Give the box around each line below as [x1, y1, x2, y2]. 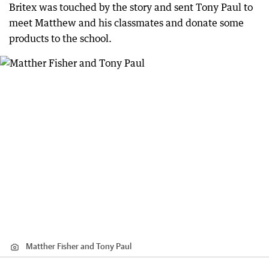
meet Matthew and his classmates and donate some [9, 17, 244, 29]
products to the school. [9, 32, 112, 44]
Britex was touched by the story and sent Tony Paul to [9, 1, 253, 13]
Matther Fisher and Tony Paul [26, 241, 131, 251]
